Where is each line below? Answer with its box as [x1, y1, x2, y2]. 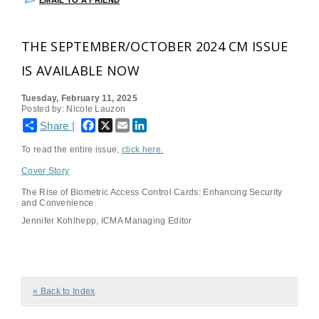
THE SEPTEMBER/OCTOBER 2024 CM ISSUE [21, 38, 288, 55]
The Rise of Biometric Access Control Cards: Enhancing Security [21, 187, 283, 197]
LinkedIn [147, 119, 182, 129]
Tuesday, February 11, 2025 [21, 93, 137, 103]
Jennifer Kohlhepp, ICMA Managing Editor [21, 216, 192, 226]
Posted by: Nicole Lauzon [21, 104, 126, 114]
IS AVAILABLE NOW [21, 62, 140, 79]
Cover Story [21, 166, 70, 176]
